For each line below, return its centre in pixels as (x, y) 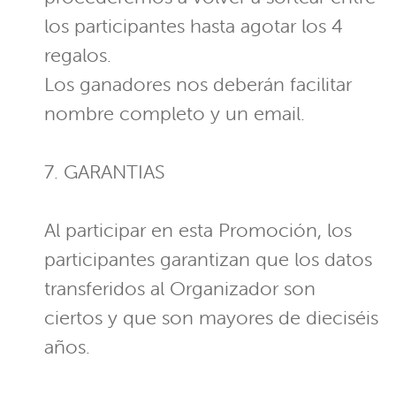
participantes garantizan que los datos (208, 260)
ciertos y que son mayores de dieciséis (211, 318)
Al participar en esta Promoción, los (198, 231)
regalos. (78, 56)
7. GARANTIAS (105, 172)
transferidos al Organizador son (180, 289)
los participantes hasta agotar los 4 (194, 27)
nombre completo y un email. (175, 114)
